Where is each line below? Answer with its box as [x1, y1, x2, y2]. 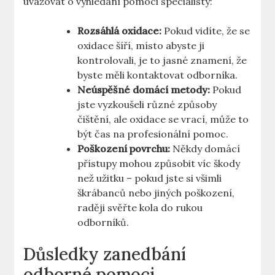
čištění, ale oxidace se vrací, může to [77, 113, 249, 126]
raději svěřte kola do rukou [77, 201, 203, 214]
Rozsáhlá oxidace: [77, 25, 162, 37]
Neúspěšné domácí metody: [77, 83, 211, 96]
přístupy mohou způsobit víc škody [77, 157, 241, 170]
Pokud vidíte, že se [161, 25, 250, 37]
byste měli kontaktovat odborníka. [77, 69, 238, 82]
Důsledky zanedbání [23, 243, 187, 266]
